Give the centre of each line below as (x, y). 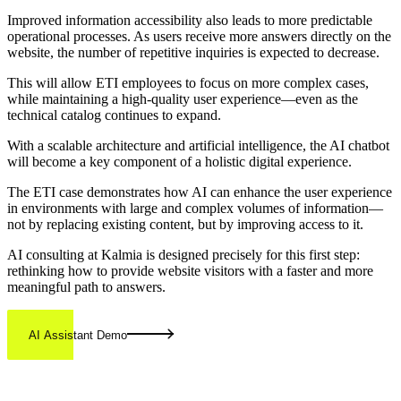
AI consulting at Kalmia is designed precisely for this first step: (183, 255)
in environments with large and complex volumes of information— (195, 209)
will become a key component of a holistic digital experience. (179, 162)
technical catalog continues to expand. (114, 115)
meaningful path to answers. (86, 287)
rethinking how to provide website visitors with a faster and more (190, 271)
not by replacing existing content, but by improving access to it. (185, 225)
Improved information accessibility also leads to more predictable (190, 21)
